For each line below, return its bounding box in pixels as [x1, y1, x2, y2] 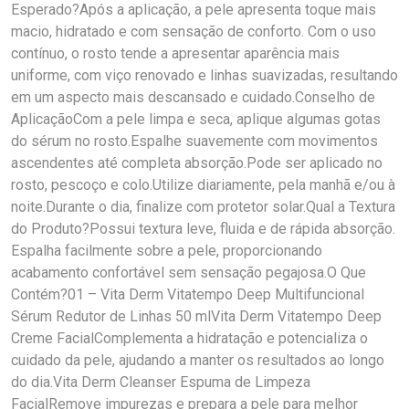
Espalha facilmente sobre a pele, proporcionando [11, 242, 322, 259]
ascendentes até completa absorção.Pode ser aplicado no [11, 154, 383, 172]
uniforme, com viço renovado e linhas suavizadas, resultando [11, 67, 398, 84]
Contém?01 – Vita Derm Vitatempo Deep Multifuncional [11, 286, 364, 303]
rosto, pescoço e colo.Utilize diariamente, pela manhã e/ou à [11, 176, 395, 194]
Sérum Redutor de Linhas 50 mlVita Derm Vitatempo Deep [11, 308, 382, 325]
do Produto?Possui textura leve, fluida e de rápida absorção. [11, 220, 395, 237]
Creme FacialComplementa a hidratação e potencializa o [11, 330, 368, 347]
